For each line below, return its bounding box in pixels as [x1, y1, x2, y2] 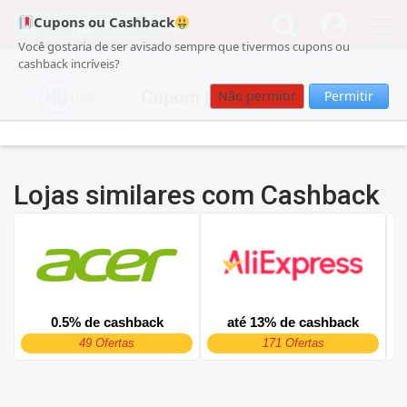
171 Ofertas [262, 335, 324, 350]
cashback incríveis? [18, 55, 120, 72]
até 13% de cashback [227, 313, 359, 330]
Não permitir [218, 87, 296, 104]
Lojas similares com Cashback [14, 178, 380, 211]
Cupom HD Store [141, 85, 281, 108]
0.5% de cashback [50, 313, 164, 330]
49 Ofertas [79, 335, 134, 350]
